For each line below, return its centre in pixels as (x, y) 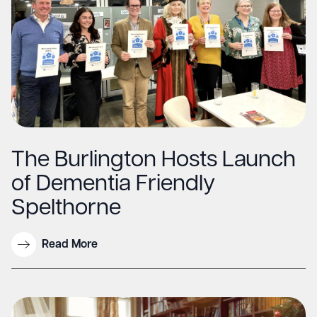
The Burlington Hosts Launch (154, 161)
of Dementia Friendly (113, 185)
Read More (70, 244)
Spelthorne (66, 209)
